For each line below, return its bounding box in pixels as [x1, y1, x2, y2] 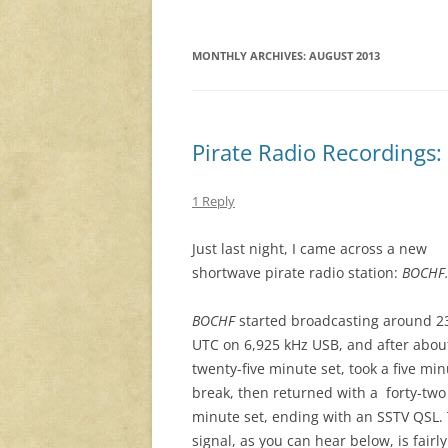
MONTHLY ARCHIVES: [192, 48, 309, 64]
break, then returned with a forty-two [192, 383, 446, 403]
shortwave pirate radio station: [192, 263, 402, 283]
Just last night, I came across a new [192, 239, 427, 259]
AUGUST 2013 [309, 48, 380, 64]
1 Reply [192, 192, 235, 211]
